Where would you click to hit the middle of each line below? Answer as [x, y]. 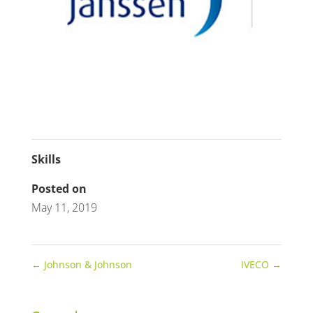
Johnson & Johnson [86, 265]
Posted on [59, 189]
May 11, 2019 [64, 208]
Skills [46, 160]
